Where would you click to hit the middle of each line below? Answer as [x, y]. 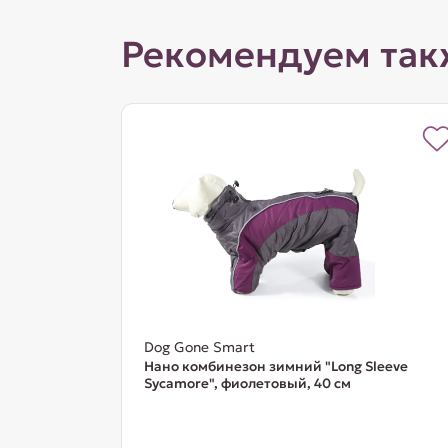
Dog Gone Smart [199, 347]
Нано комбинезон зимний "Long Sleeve [275, 366]
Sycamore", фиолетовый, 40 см [247, 383]
